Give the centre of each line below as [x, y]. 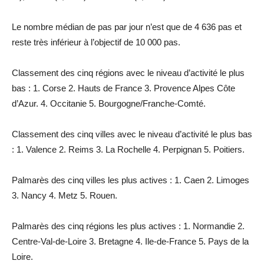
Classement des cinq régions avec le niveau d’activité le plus [128, 73]
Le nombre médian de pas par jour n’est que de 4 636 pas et [127, 27]
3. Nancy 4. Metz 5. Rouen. [65, 196]
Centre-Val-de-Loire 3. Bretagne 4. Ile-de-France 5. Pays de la [130, 242]
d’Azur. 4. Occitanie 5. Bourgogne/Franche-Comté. [109, 104]
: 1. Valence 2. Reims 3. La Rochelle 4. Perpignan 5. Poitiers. [128, 150]
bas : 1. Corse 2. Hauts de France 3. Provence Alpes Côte [123, 88]
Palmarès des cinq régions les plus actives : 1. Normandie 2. [128, 226]
